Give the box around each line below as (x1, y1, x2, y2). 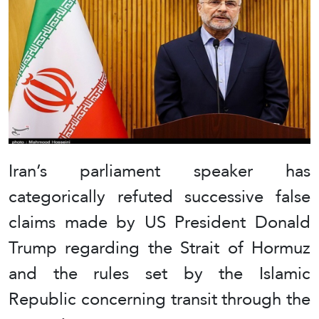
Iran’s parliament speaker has (9, 155, 310, 187)
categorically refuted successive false (9, 180, 310, 213)
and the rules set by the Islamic (9, 257, 310, 290)
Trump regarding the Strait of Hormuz (9, 231, 310, 264)
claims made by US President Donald (9, 206, 310, 239)
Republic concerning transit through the (9, 283, 310, 315)
